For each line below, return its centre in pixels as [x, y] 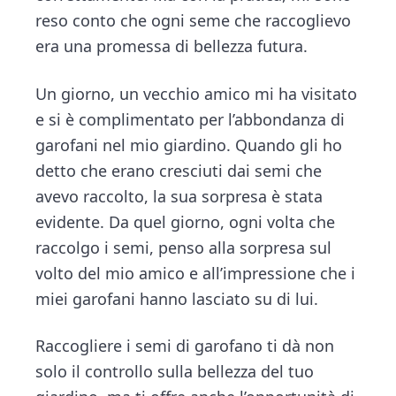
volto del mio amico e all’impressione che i [196, 273]
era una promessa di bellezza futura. [172, 46]
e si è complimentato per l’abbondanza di [190, 119]
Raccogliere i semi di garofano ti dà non [185, 346]
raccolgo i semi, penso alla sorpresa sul [184, 247]
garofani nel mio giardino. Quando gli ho [189, 145]
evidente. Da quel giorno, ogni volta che [186, 221]
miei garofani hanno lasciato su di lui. [177, 298]
